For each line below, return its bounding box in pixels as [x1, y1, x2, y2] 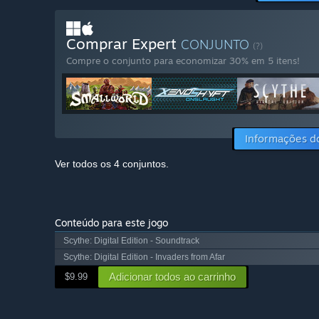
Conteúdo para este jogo [55, 216, 168, 229]
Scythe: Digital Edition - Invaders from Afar [63, 252, 225, 263]
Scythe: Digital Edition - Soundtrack [63, 236, 199, 246]
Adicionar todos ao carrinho [109, 271, 236, 283]
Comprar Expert [66, 34, 181, 53]
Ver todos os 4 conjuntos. [55, 158, 169, 170]
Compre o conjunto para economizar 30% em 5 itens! [66, 55, 300, 67]
